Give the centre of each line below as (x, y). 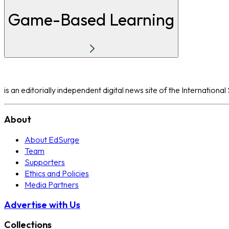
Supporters (45, 162)
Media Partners (52, 185)
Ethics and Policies (57, 174)
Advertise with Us (42, 205)
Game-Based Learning (91, 19)
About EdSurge (52, 140)
